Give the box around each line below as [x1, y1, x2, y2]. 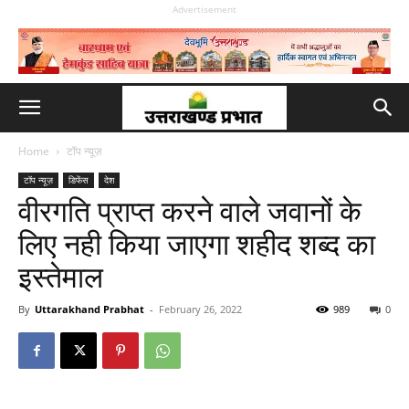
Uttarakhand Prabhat [35, 302, 144, 316]
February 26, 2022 [159, 302, 242, 316]
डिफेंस [68, 173, 89, 186]
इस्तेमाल [18, 260, 103, 295]
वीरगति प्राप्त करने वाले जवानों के [18, 194, 362, 229]
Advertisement [173, 3, 236, 16]
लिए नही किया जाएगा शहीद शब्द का [18, 227, 375, 262]
